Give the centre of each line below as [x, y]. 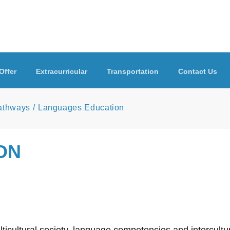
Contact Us [198, 71]
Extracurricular [62, 71]
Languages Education [81, 108]
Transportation [133, 71]
